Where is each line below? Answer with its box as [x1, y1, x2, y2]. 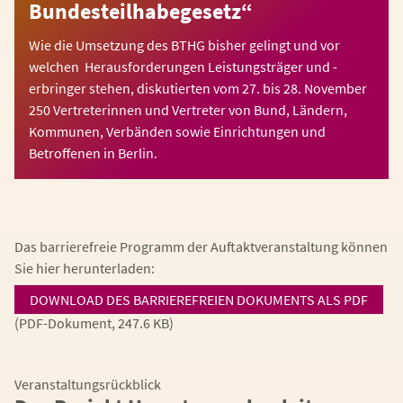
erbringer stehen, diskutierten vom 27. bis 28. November [29, 79, 367, 97]
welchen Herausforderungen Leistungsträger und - [29, 58, 337, 76]
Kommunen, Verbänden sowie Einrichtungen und [29, 122, 326, 140]
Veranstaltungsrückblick [14, 375, 161, 393]
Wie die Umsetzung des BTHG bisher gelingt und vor [29, 36, 340, 54]
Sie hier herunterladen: [14, 259, 155, 277]
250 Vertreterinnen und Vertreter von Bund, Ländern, [29, 101, 347, 119]
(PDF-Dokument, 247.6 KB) [14, 314, 174, 332]
